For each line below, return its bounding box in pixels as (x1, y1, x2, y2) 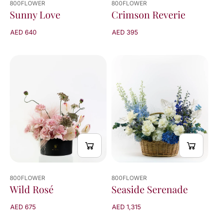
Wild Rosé (10, 182, 54, 196)
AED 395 (112, 28, 138, 36)
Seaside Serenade (111, 182, 188, 196)
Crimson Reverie (111, 8, 185, 21)
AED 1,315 (112, 203, 141, 211)
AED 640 (10, 28, 36, 36)
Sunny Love (10, 8, 60, 21)
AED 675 (10, 203, 36, 211)
